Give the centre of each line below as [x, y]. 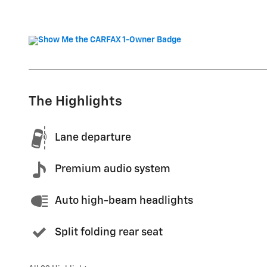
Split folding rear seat [109, 232]
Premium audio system [113, 169]
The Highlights [75, 101]
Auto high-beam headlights [124, 201]
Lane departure [93, 138]
